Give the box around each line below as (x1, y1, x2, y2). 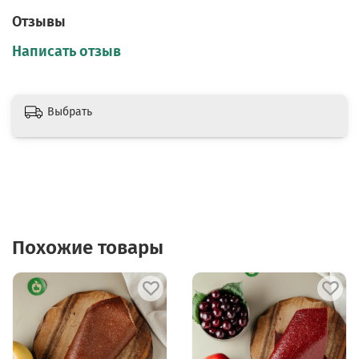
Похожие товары (12, 236, 163, 260)
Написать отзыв (12, 42, 121, 61)
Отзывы (12, 13, 66, 31)
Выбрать (47, 104, 92, 119)
